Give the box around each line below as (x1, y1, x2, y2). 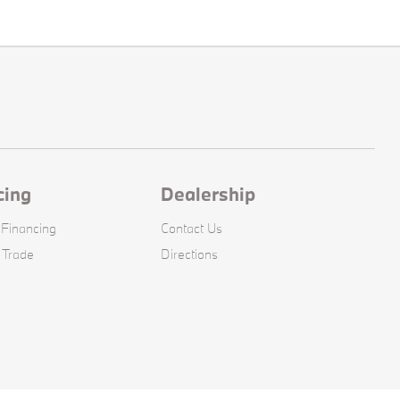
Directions (161, 246, 219, 263)
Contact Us (161, 220, 223, 237)
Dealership (161, 181, 256, 207)
